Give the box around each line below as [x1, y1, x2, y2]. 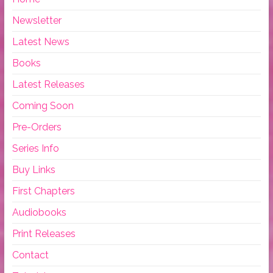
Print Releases [12, 228, 76, 240]
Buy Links [12, 164, 55, 176]
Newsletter [12, 15, 62, 27]
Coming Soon [12, 100, 74, 112]
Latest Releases [12, 79, 85, 91]
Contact [12, 249, 49, 261]
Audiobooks [12, 207, 66, 219]
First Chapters [12, 185, 75, 197]
